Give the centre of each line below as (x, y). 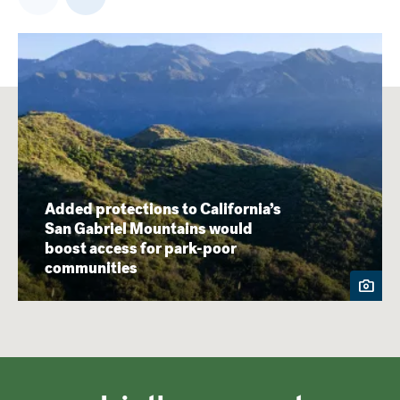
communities (91, 268)
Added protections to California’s (163, 209)
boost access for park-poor (141, 248)
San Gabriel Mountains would (149, 229)
